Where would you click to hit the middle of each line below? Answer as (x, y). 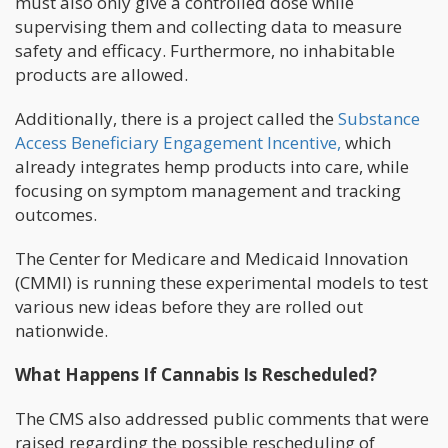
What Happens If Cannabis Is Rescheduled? (196, 374)
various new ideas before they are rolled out (189, 306)
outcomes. (56, 214)
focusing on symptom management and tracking (208, 190)
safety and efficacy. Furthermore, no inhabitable (205, 50)
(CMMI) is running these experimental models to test (221, 282)
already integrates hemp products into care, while (212, 166)
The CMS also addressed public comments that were (222, 418)
